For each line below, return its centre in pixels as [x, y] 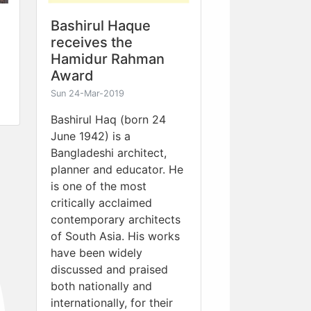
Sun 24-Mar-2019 [87, 93]
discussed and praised [109, 269]
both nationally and [101, 286]
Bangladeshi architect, [109, 152]
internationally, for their [112, 302]
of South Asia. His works [115, 236]
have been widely [96, 252]
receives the [92, 42]
